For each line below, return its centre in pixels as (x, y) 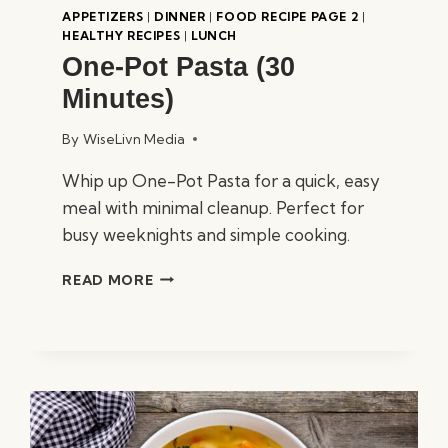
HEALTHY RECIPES (121, 35)
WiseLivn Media (133, 138)
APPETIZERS (103, 16)
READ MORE (108, 279)
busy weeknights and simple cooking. (206, 234)
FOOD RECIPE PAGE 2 (287, 16)
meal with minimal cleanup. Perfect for (213, 207)
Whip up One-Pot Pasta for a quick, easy (221, 180)
